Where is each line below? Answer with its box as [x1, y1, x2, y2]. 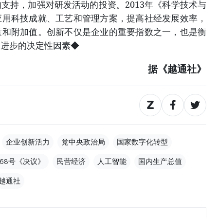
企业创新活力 [6, 137, 50, 146]
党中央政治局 [61, 137, 105, 146]
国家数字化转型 [117, 137, 168, 146]
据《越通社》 [148, 62, 206, 75]
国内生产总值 [138, 157, 182, 166]
